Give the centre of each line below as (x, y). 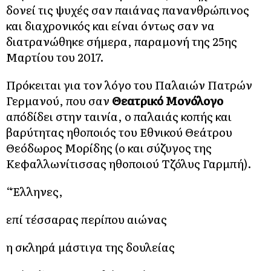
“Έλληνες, (34, 191)
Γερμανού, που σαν (59, 100)
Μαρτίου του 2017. (55, 57)
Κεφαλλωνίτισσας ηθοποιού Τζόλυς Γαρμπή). (129, 163)
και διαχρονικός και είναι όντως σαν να (110, 25)
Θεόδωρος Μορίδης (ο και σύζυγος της (109, 147)
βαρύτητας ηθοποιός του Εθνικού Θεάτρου (119, 132)
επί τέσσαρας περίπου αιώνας (87, 219)
